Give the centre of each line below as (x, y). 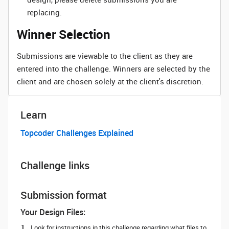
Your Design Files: (53, 212)
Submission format (64, 195)
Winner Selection (64, 34)
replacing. (44, 12)
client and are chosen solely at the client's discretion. (110, 81)
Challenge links (55, 165)
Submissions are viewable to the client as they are (105, 56)
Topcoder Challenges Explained (77, 133)
